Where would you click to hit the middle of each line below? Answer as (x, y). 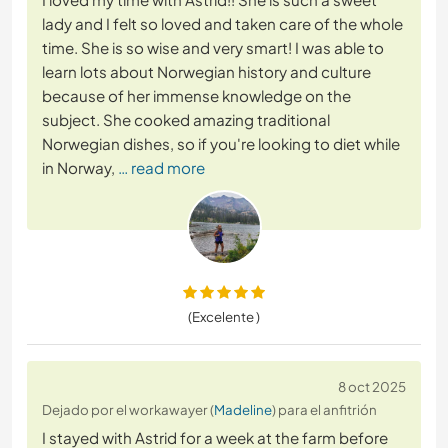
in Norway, (78, 168)
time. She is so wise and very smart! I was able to (213, 48)
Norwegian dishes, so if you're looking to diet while (221, 144)
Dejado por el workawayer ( (128, 410)
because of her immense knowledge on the (196, 96)
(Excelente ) (224, 317)
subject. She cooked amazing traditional (186, 120)
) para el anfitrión (324, 410)
